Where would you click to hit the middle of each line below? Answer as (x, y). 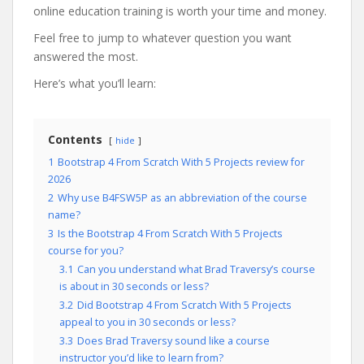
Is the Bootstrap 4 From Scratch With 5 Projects (170, 234)
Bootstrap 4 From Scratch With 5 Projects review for (181, 162)
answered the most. (86, 56)
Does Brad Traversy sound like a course (173, 341)
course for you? (86, 251)
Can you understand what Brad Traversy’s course (196, 269)
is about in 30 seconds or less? (134, 286)
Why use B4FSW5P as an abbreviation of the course (182, 198)
